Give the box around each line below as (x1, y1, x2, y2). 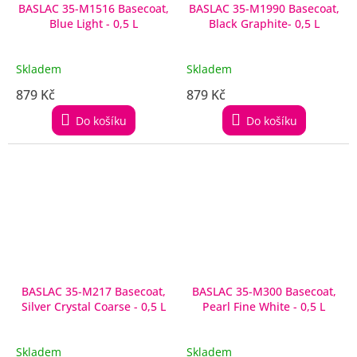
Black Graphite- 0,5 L (208, 16, 320, 32)
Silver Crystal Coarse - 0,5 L (21, 299, 166, 314)
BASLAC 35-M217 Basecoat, (21, 284, 166, 299)
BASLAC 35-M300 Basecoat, (191, 284, 336, 299)
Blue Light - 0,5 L (105, 16, 138, 32)
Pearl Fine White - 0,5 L (202, 299, 325, 314)
